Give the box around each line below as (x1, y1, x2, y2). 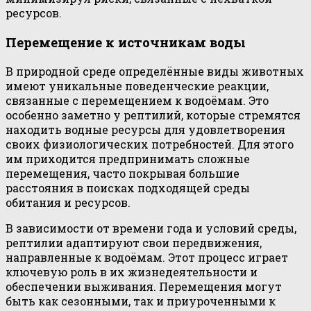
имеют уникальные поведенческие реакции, (6, 78, 269, 93)
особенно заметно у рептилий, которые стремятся (6, 107, 301, 122)
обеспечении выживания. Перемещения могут (6, 278, 282, 294)
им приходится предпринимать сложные (6, 151, 250, 166)
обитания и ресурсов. (6, 194, 131, 210)
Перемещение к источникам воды (6, 33, 246, 51)
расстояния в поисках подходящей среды (6, 180, 250, 195)
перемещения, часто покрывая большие (6, 165, 239, 180)
